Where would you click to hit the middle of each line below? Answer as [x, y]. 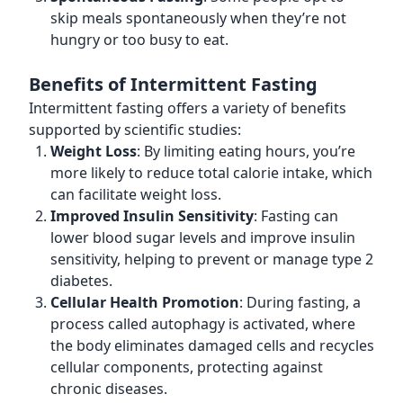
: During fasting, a [300, 302]
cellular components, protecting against [187, 367]
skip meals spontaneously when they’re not [198, 18]
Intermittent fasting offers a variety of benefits [188, 108]
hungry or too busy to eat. [139, 40]
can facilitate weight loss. [136, 194]
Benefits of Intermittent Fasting [173, 84]
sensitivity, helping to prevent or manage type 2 [212, 259]
